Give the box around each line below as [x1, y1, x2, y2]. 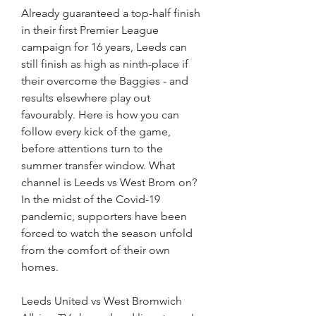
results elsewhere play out [21, 91, 150, 105]
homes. [21, 260, 59, 274]
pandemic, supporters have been [21, 209, 187, 224]
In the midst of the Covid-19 [21, 193, 160, 207]
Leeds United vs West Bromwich [21, 294, 182, 308]
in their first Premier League [21, 23, 159, 37]
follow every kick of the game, [21, 125, 171, 139]
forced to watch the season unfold [21, 226, 193, 241]
